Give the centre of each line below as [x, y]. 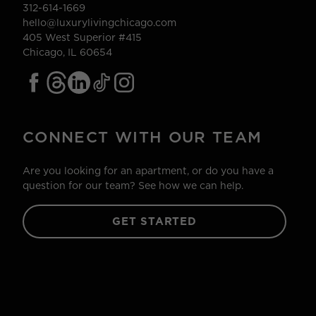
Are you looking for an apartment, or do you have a [148, 171]
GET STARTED [154, 222]
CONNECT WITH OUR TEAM [142, 137]
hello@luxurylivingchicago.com [99, 23]
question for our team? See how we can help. [133, 186]
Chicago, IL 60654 [67, 53]
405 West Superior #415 [82, 38]
